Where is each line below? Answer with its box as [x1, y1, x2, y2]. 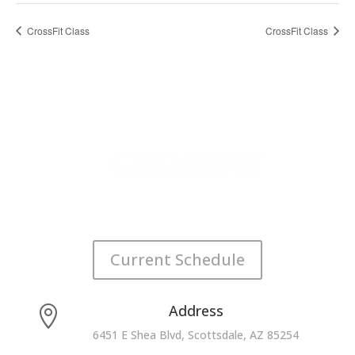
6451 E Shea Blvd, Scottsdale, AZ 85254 [93, 326, 300, 342]
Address [168, 300, 223, 320]
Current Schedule [109, 248, 245, 270]
